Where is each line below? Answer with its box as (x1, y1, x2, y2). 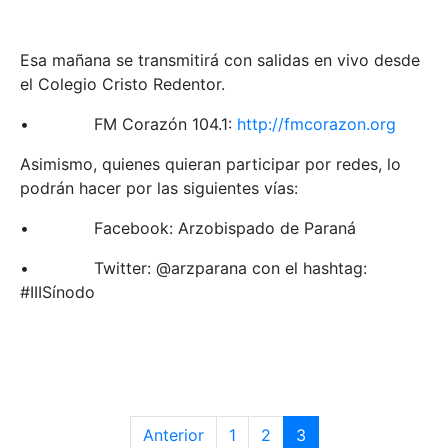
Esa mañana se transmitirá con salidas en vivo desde (20, 49, 420, 70)
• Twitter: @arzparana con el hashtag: (20, 257, 367, 278)
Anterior (142, 424, 204, 445)
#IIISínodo (20, 281, 95, 302)
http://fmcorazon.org (237, 113, 396, 134)
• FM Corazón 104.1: (20, 113, 237, 134)
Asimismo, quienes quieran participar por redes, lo (20, 153, 401, 174)
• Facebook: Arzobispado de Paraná (20, 217, 356, 238)
